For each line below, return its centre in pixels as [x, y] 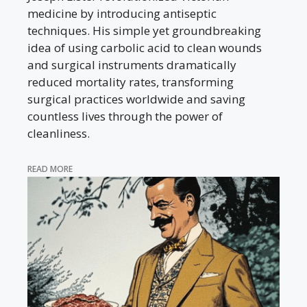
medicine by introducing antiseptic [122, 13]
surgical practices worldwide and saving [136, 99]
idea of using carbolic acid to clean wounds [145, 47]
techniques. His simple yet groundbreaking [144, 30]
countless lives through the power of [125, 116]
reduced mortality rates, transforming [131, 82]
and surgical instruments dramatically [132, 64]
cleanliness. [59, 133]
